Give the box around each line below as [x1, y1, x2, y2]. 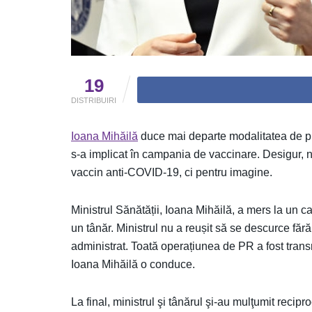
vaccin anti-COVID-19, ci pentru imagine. [71, 166, 272, 178]
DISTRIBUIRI [71, 95, 116, 104]
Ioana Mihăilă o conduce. [71, 258, 195, 270]
